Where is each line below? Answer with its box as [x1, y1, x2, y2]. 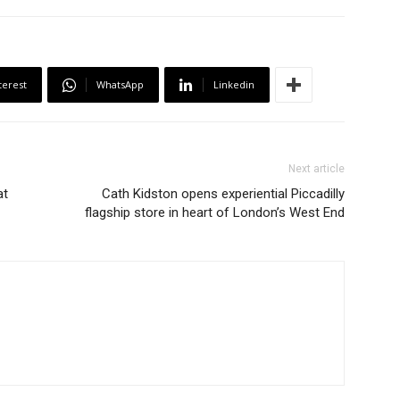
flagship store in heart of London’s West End [85, 204, 345, 221]
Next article [288, 162, 345, 176]
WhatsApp [96, 78, 144, 92]
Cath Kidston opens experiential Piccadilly [102, 186, 345, 203]
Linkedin [213, 78, 254, 92]
